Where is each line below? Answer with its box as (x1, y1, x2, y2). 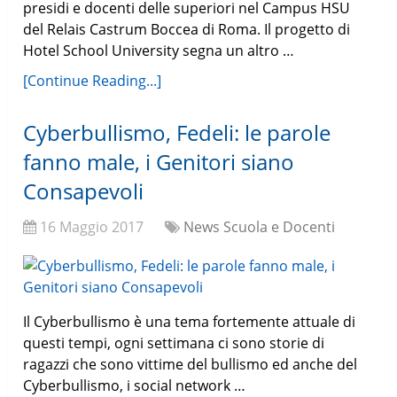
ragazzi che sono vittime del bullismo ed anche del (23, 354, 358, 375)
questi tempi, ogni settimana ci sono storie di (23, 333, 325, 354)
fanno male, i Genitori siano (23, 147, 295, 177)
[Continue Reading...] (23, 71, 162, 91)
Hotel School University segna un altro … (23, 41, 295, 61)
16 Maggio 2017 (40, 217, 144, 237)
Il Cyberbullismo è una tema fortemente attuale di (23, 312, 356, 332)
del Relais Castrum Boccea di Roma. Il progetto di (23, 19, 351, 40)
